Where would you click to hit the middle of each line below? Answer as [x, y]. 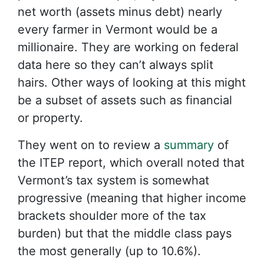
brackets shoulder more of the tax [112, 216]
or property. [50, 118]
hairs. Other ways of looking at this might [132, 82]
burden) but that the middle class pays [125, 233]
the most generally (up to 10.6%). [109, 251]
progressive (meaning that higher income [132, 198]
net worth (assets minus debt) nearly [120, 12]
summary [189, 145]
